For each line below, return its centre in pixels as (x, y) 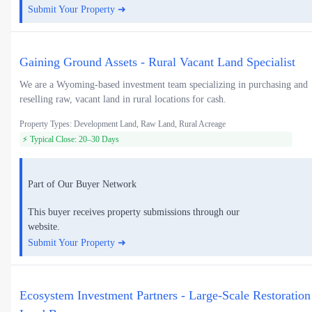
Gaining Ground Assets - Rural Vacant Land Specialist (157, 62)
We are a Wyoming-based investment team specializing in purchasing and (164, 85)
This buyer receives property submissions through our (134, 212)
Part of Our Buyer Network (82, 185)
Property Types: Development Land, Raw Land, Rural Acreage (123, 124)
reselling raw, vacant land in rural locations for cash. (123, 100)
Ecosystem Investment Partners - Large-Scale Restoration (165, 295)
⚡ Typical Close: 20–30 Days (71, 140)
